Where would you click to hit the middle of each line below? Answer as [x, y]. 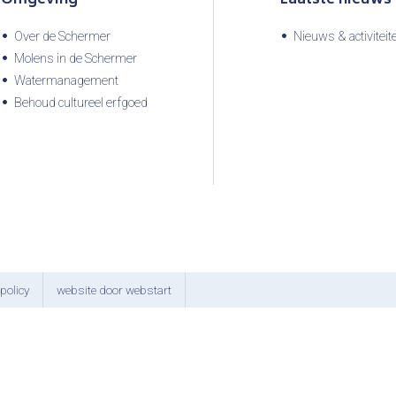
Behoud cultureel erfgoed [81, 103]
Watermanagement [66, 80]
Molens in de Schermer [76, 58]
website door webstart [114, 289]
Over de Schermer [62, 36]
